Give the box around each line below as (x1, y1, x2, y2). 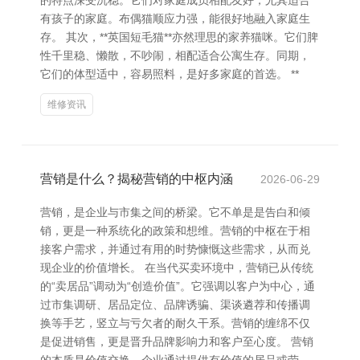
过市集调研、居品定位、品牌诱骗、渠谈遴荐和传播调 (40, 298, 310, 311)
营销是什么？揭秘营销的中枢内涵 (40, 172, 233, 186)
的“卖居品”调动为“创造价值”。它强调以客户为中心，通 (40, 280, 315, 292)
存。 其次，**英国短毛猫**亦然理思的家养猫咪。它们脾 (40, 31, 318, 43)
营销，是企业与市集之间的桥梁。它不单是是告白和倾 (40, 206, 310, 219)
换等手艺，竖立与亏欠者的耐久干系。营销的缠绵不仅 (40, 317, 310, 329)
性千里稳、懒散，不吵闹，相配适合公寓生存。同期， (40, 49, 310, 62)
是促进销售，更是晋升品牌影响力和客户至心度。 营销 (40, 335, 313, 348)
